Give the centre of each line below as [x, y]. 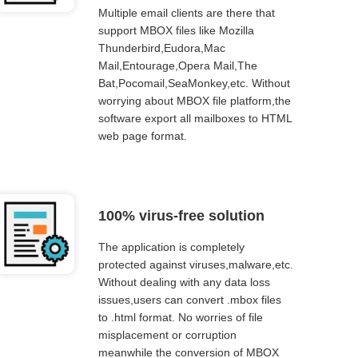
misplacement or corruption [168, 335]
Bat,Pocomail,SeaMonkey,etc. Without [195, 83]
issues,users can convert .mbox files [190, 300]
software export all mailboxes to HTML [195, 118]
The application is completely [172, 247]
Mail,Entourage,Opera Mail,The [178, 66]
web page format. [143, 136]
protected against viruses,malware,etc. [196, 265]
